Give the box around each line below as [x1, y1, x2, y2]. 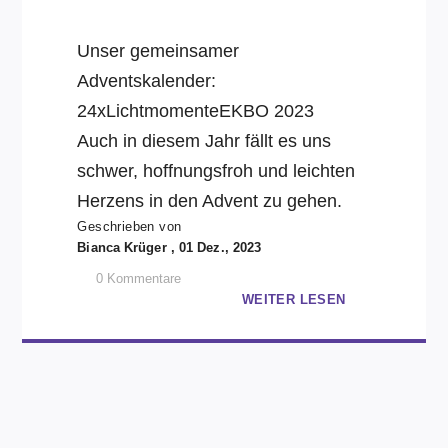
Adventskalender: [77, 71, 217, 91]
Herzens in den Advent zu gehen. [77, 191, 343, 211]
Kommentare [107, 271, 182, 286]
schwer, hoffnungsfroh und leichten [77, 161, 356, 181]
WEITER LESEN [241, 292, 346, 307]
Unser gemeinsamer [77, 41, 240, 61]
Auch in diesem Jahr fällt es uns [77, 131, 332, 151]
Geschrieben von [77, 219, 182, 234]
